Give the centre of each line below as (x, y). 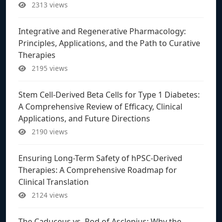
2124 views (49, 195)
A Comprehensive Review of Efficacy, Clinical (100, 106)
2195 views (49, 68)
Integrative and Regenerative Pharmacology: (102, 31)
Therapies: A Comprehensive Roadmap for (98, 170)
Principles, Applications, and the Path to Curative (109, 43)
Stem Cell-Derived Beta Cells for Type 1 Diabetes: (109, 94)
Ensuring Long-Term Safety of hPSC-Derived (100, 158)
